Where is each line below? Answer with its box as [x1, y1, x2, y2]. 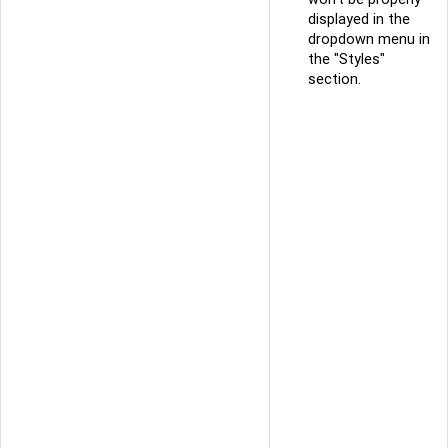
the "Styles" [308, 50, 385, 69]
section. [308, 70, 361, 89]
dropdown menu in [308, 30, 430, 49]
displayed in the [308, 10, 410, 29]
